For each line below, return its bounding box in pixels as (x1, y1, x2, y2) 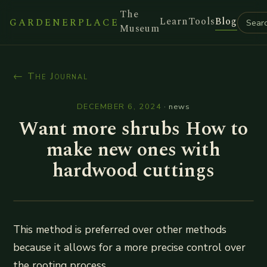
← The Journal (13, 70, 88, 83)
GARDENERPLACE (10, 15, 120, 30)
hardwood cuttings (52, 156, 215, 185)
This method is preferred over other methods (13, 222, 227, 237)
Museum (119, 21, 160, 36)
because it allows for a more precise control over (13, 240, 246, 254)
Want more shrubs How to (18, 114, 249, 144)
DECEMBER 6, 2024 (76, 101, 162, 112)
